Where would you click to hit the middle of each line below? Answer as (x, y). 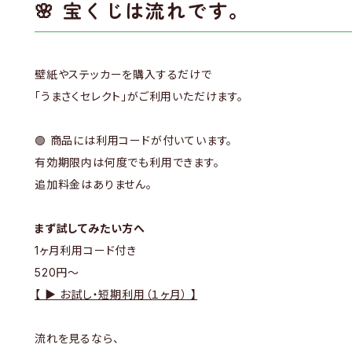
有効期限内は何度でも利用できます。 (127, 162)
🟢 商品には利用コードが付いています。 (134, 140)
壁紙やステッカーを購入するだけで (123, 74)
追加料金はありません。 (93, 184)
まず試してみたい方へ (90, 228)
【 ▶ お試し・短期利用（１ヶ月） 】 (116, 294)
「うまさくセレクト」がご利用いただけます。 (139, 96)
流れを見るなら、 (77, 338)
